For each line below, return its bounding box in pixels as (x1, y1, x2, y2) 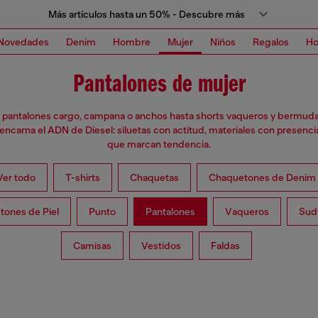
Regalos (253, 35, 289, 48)
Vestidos (141, 240, 181, 252)
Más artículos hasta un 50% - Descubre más (48, 9, 245, 20)
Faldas (210, 240, 240, 252)
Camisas (72, 240, 111, 252)
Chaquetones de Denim (209, 172, 316, 184)
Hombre (113, 35, 150, 48)
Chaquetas (130, 172, 179, 184)
